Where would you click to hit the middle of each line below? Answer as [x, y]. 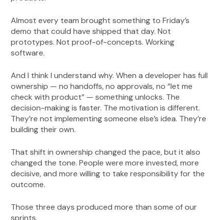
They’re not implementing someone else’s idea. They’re [109, 119]
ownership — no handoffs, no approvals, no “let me [102, 86]
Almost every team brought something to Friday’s [100, 21]
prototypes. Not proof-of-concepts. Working [93, 42]
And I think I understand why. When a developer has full [110, 76]
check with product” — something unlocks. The [96, 97]
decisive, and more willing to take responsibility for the [108, 174]
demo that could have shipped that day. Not [91, 31]
